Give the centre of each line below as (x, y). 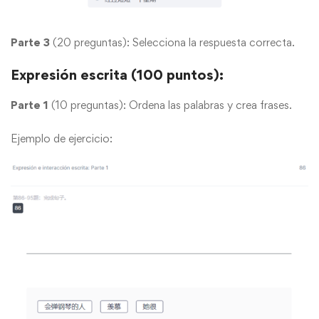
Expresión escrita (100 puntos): (117, 75)
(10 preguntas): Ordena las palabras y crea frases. (170, 105)
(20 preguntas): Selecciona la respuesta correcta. (172, 43)
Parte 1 (30, 105)
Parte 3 (30, 43)
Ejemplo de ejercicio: (62, 139)
